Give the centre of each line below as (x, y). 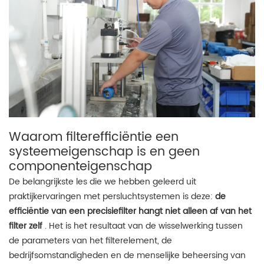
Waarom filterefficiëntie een (94, 137)
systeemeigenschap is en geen (104, 152)
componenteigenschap (80, 166)
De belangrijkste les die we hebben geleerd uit (103, 181)
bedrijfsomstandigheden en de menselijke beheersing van (127, 255)
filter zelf (26, 226)
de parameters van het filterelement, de (90, 240)
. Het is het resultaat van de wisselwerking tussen (143, 226)
